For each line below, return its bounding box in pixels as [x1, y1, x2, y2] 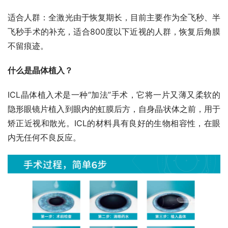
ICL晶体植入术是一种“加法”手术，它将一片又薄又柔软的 [8, 89, 220, 100]
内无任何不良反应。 [8, 132, 81, 142]
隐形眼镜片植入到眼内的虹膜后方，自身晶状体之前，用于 [8, 103, 220, 114]
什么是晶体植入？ [8, 65, 73, 75]
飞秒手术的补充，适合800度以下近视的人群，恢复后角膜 [8, 26, 220, 37]
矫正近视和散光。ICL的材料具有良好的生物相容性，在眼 [8, 118, 220, 128]
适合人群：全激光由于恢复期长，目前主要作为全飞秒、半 [8, 12, 220, 22]
